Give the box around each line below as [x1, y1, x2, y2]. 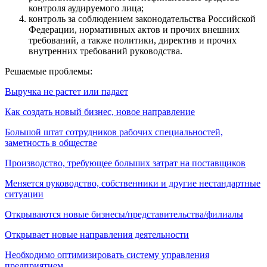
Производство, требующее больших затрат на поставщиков [5, 157, 246, 168]
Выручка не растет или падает [5, 86, 128, 97]
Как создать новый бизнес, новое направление [5, 106, 195, 117]
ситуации [5, 188, 44, 199]
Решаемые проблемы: [5, 66, 92, 76]
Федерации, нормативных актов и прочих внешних [29, 24, 240, 35]
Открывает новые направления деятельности [5, 229, 189, 240]
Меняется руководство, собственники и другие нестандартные [5, 178, 260, 188]
